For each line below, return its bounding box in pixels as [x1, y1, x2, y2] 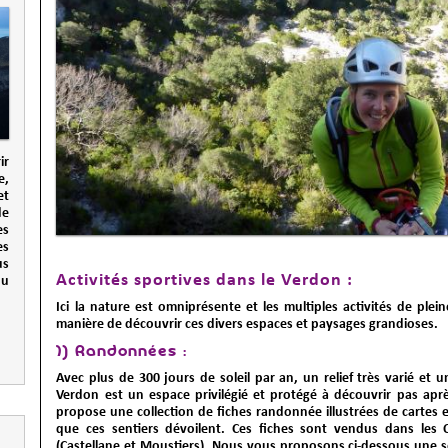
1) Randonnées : [56, 342, 188, 362]
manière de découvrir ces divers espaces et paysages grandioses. [56, 315, 439, 333]
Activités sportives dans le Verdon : [56, 268, 354, 291]
